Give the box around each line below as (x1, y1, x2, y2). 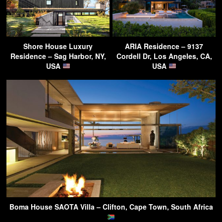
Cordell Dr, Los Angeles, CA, (116, 51, 212, 61)
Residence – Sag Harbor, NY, (10, 51, 106, 61)
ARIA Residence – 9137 (125, 41, 203, 51)
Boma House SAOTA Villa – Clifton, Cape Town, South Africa (9, 202, 213, 212)
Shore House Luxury (23, 41, 93, 51)
